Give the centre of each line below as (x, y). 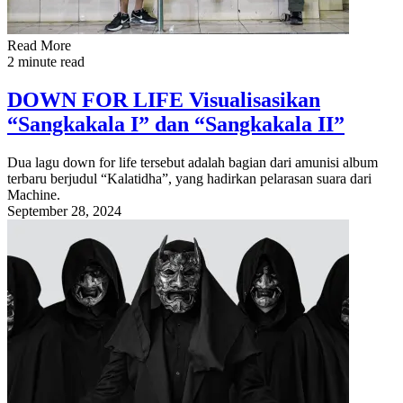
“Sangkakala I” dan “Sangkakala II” (176, 124)
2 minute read (46, 61)
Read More (39, 45)
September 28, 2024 (64, 210)
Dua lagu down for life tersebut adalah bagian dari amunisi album (193, 162)
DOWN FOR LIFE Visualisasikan (164, 99)
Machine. (34, 194)
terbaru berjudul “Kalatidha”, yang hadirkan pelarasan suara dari (189, 178)
